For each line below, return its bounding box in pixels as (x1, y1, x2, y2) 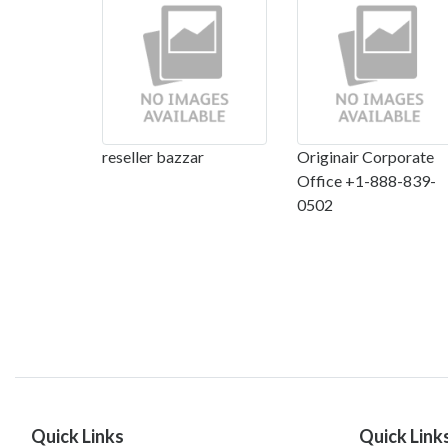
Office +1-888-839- (297, 170, 436, 190)
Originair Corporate (297, 146, 434, 166)
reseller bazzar (102, 146, 204, 166)
